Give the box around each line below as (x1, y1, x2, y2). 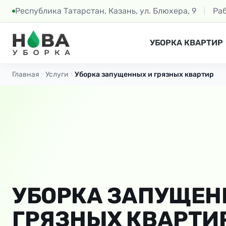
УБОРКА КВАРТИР (150, 38, 223, 47)
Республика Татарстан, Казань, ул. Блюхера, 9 (15, 6, 196, 16)
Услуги (45, 70, 69, 79)
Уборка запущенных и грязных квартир (75, 70, 214, 79)
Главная (12, 70, 39, 79)
